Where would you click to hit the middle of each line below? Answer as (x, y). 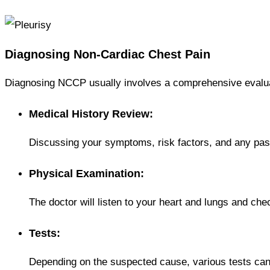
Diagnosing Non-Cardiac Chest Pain (108, 54)
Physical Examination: (86, 173)
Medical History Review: (91, 114)
